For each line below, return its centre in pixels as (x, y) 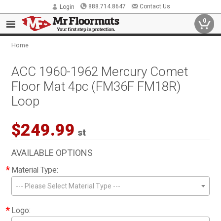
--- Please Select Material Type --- (68, 186)
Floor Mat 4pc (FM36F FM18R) (96, 86)
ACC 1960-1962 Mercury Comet (100, 72)
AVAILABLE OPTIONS (52, 153)
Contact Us (155, 6)
